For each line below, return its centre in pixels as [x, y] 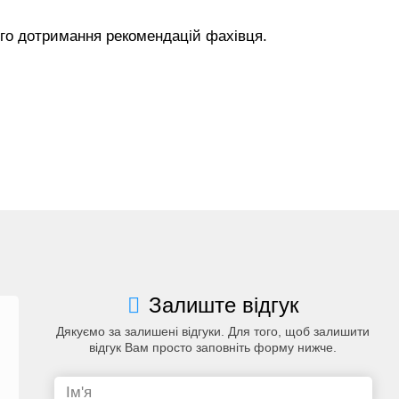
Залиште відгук [224, 305]
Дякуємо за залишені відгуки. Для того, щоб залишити [213, 331]
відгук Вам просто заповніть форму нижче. [213, 347]
